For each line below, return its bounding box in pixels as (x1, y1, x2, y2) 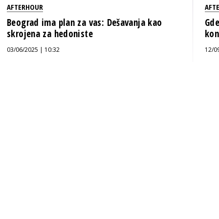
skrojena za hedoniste (7, 27, 93, 40)
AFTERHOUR (7, 2, 43, 12)
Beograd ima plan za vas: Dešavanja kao (7, 16, 162, 29)
